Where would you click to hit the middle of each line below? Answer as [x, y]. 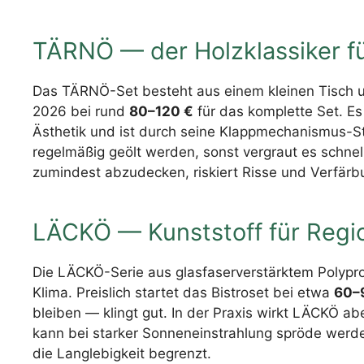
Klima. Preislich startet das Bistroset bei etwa [183, 292]
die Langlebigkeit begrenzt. [122, 353]
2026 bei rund [81, 112]
